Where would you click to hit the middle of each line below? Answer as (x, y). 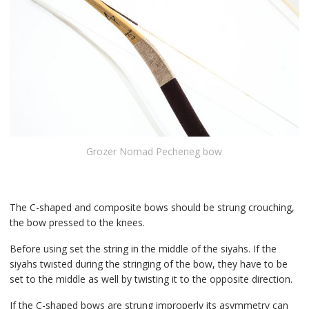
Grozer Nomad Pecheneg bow (154, 152)
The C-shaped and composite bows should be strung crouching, (152, 208)
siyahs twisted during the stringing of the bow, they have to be (148, 264)
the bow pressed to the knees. (77, 223)
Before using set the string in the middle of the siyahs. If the (143, 249)
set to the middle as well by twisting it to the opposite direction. (151, 279)
